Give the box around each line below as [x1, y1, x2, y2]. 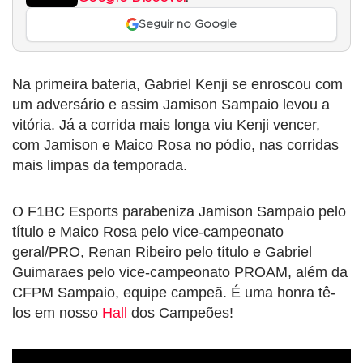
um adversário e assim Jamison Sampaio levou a [12, 96, 330, 113]
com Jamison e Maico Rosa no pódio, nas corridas [12, 137, 339, 154]
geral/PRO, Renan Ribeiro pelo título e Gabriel [12, 244, 312, 261]
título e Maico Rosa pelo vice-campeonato [12, 224, 284, 241]
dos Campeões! [127, 305, 233, 322]
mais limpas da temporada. [12, 157, 187, 174]
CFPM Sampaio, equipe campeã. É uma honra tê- [12, 284, 335, 301]
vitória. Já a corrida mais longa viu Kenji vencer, [12, 117, 320, 134]
